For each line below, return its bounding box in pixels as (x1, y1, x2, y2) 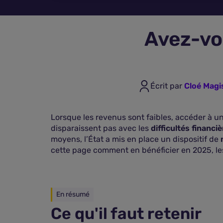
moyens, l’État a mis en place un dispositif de (51, 134, 221, 144)
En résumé (56, 190, 90, 199)
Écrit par (150, 81, 184, 91)
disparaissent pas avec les (51, 123, 151, 133)
